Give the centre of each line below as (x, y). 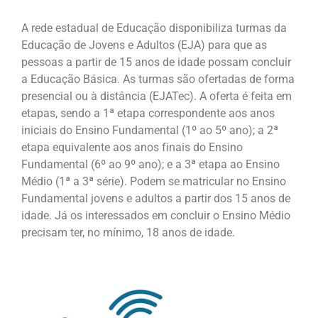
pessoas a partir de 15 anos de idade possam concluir (156, 62)
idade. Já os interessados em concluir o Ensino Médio (156, 215)
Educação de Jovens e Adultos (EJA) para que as (144, 45)
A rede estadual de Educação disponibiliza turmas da (154, 28)
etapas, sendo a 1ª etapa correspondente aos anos (148, 113)
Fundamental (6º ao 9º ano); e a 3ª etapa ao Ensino (150, 164)
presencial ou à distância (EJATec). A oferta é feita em (157, 96)
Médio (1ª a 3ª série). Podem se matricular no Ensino (154, 181)
